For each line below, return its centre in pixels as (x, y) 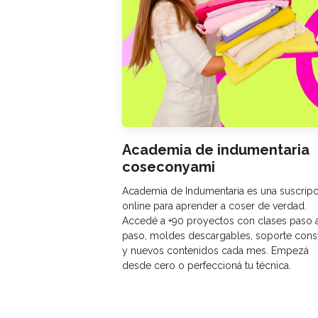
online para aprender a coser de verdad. (215, 206)
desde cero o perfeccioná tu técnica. (207, 266)
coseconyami (169, 167)
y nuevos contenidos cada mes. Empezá (216, 251)
